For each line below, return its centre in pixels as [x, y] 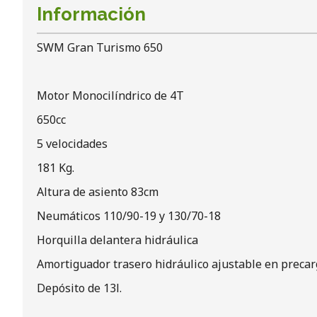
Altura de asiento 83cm [98, 191]
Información [91, 14]
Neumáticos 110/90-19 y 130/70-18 [129, 215]
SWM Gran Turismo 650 [100, 47]
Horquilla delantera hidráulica [119, 240]
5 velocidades [72, 143]
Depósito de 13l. [79, 288]
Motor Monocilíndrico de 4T [110, 95]
